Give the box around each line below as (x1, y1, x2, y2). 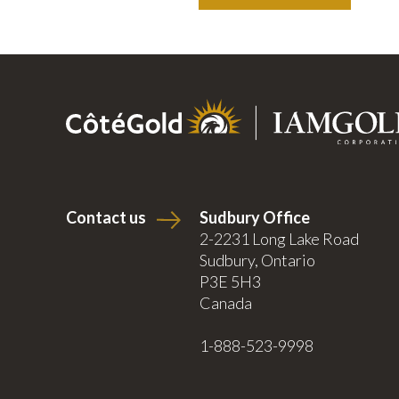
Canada (199, 293, 252, 313)
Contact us (65, 208, 146, 228)
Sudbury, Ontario (199, 250, 315, 271)
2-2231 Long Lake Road (199, 229, 359, 249)
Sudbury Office (199, 208, 310, 228)
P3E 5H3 (199, 272, 261, 292)
